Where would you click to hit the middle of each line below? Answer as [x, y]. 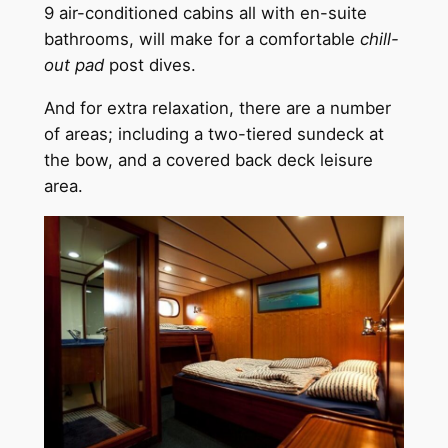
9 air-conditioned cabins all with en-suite [205, 12]
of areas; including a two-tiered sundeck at [213, 133]
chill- [379, 38]
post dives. [149, 64]
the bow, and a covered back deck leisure [208, 159]
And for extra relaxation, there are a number [217, 107]
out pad [73, 64]
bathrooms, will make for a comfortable [201, 38]
